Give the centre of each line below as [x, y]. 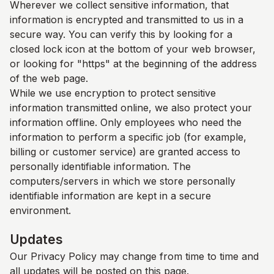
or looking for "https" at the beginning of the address [133, 64]
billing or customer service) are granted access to [125, 152]
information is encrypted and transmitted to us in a [127, 20]
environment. [40, 210]
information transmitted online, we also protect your [131, 108]
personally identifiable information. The [100, 166]
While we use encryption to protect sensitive [113, 93]
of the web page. [49, 78]
